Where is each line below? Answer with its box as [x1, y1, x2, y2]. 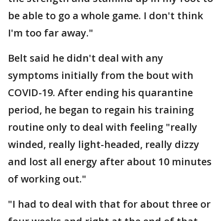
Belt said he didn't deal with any [8, 51, 163, 65]
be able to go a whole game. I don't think [8, 9, 203, 23]
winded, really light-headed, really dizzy [8, 138, 199, 151]
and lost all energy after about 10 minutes [8, 155, 212, 169]
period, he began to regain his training [8, 103, 194, 117]
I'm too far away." [8, 26, 93, 40]
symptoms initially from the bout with [8, 69, 193, 82]
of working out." [8, 172, 86, 186]
